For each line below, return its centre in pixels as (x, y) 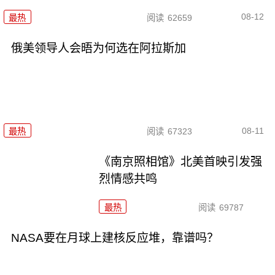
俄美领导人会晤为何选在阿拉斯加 (98, 48)
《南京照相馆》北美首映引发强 (181, 162)
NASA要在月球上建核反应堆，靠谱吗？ (114, 238)
